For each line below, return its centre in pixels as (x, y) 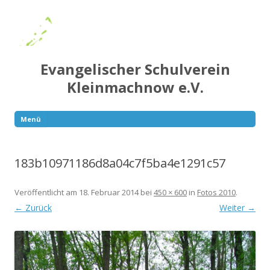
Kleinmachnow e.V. (135, 87)
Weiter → (237, 207)
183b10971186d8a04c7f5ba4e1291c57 (120, 163)
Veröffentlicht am (47, 192)
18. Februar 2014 (109, 192)
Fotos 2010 (216, 192)
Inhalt (25, 152)
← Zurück (33, 207)
